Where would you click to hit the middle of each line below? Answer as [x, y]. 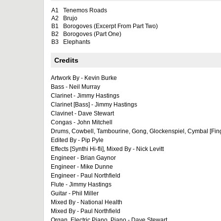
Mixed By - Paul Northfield [86, 211]
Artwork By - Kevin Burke [84, 78]
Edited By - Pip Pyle [77, 140]
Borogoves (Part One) [92, 34]
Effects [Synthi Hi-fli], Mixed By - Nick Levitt [107, 149]
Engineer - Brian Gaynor [83, 158]
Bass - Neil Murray [75, 87]
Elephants [77, 42]
